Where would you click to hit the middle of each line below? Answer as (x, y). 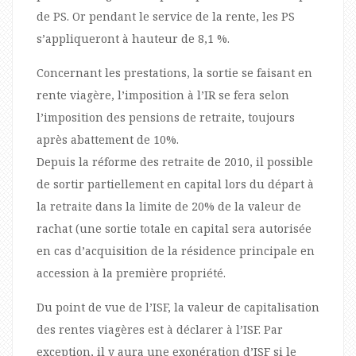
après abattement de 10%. (108, 139)
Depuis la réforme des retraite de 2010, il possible (175, 161)
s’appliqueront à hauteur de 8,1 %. (133, 38)
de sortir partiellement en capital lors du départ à (175, 184)
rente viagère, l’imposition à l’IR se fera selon (163, 95)
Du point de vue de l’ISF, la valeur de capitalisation (178, 307)
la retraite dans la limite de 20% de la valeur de (169, 206)
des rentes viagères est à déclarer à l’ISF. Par (160, 329)
